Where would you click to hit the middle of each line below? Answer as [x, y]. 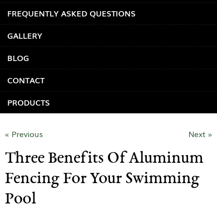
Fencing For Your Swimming [102, 180]
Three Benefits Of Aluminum [104, 160]
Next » [200, 134]
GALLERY [25, 36]
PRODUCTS [29, 102]
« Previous [24, 134]
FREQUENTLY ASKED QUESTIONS [71, 13]
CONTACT [26, 80]
